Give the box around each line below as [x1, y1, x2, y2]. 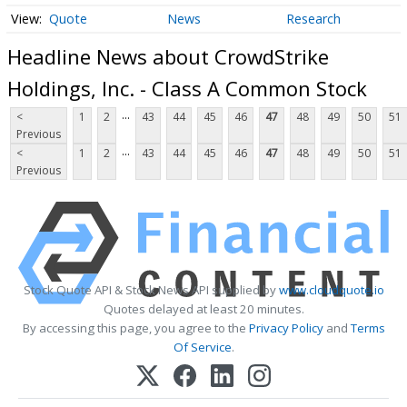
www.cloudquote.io [278, 282, 384, 299]
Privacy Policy [248, 320, 323, 337]
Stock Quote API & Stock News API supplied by [23, 282, 279, 299]
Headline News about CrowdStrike [7, 42, 329, 70]
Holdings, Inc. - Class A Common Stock [7, 74, 367, 102]
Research [285, 10, 341, 28]
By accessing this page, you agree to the [22, 320, 249, 337]
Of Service [173, 339, 232, 356]
